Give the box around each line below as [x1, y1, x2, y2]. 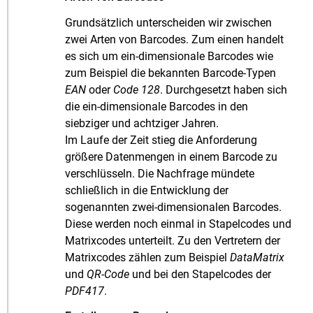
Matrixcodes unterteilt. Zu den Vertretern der [65, 233, 281, 247]
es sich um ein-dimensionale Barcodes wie [65, 49, 274, 63]
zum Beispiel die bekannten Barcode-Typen [65, 66, 277, 80]
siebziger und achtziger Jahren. [65, 116, 219, 130]
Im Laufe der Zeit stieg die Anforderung [65, 133, 258, 147]
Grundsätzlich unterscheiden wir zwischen [65, 15, 272, 29]
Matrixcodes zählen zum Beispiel [65, 250, 231, 264]
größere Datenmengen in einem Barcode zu [65, 150, 278, 163]
